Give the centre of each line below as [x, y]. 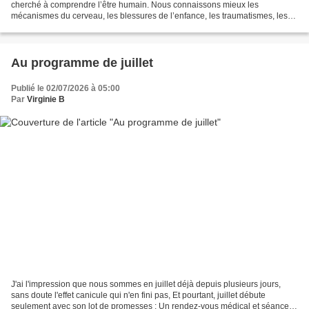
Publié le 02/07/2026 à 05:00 [66, 89]
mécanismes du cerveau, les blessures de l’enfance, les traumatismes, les [149, 16]
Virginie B [46, 100]
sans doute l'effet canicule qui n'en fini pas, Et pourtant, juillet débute [138, 295]
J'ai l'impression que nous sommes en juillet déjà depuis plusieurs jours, [146, 284]
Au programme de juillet [82, 63]
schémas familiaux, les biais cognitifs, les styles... [102, 27]
